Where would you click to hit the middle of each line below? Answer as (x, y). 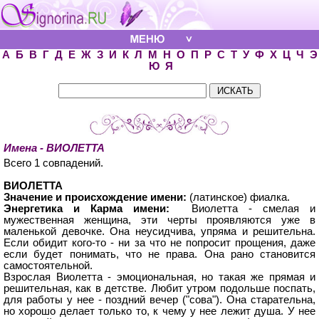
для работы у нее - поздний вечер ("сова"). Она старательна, (159, 300)
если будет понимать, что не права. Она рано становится (159, 254)
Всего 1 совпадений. (53, 163)
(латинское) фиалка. (240, 197)
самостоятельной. (48, 266)
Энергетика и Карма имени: (87, 209)
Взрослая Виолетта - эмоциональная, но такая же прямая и (159, 277)
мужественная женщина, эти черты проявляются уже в (159, 220)
